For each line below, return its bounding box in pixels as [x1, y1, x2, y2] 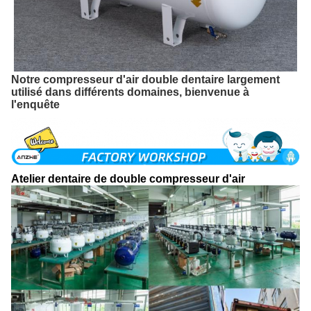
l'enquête [11, 99, 60, 111]
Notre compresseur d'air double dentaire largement [11, 74, 280, 86]
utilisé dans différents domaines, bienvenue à [11, 86, 249, 99]
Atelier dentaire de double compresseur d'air [11, 173, 245, 185]
